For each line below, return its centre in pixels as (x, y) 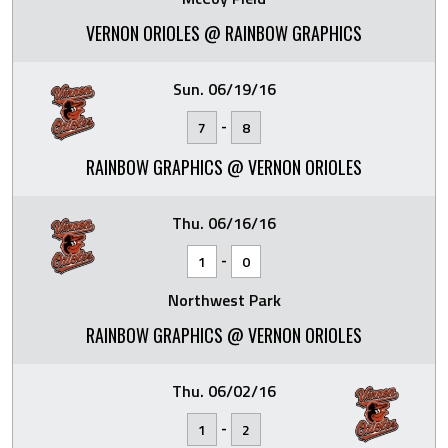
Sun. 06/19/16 (224, 89)
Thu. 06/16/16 (224, 223)
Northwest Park (224, 300)
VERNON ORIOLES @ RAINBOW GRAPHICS (224, 33)
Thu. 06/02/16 (224, 391)
